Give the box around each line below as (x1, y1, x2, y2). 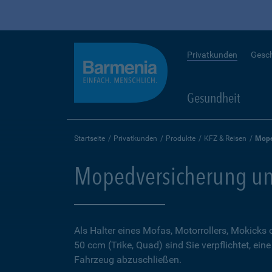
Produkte (166, 134, 195, 143)
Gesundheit (187, 90, 240, 106)
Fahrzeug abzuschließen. (74, 254, 182, 265)
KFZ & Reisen (204, 134, 246, 143)
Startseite (74, 134, 105, 143)
